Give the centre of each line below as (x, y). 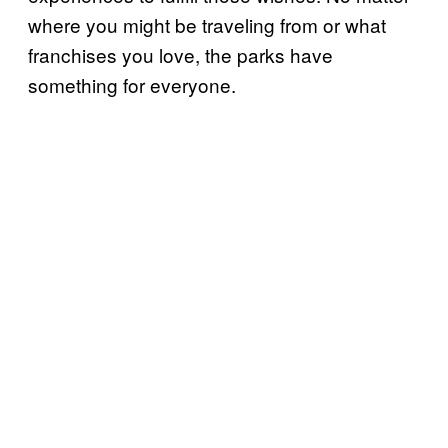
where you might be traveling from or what (207, 25)
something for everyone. (132, 85)
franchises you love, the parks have (180, 55)
